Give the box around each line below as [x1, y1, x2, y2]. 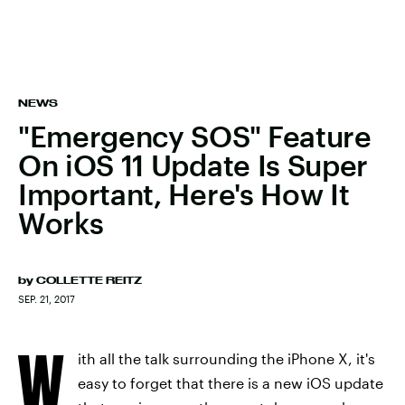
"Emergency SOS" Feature [18, 119, 372, 153]
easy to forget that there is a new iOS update [78, 374, 383, 391]
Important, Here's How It [18, 177, 350, 211]
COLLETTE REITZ [36, 275, 142, 286]
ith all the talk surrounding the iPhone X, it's [78, 350, 375, 367]
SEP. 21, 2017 [18, 293, 75, 305]
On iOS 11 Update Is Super [18, 148, 368, 182]
